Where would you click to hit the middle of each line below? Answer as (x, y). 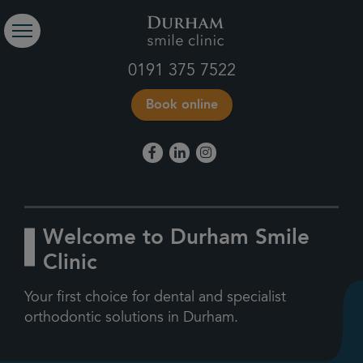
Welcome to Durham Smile (176, 238)
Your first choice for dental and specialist (155, 298)
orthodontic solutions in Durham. (131, 318)
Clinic (70, 263)
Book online (181, 105)
